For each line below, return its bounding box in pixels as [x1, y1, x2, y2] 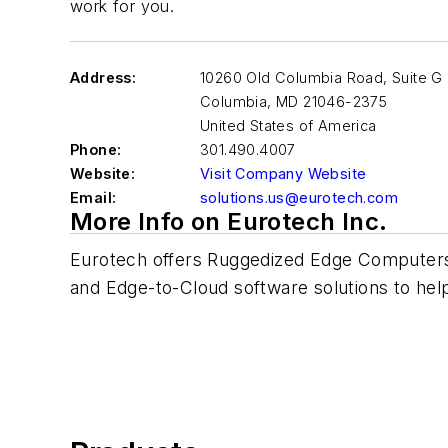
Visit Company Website [200, 165, 367, 182]
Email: [70, 189, 117, 206]
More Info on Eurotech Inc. [70, 207, 388, 236]
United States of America [200, 117, 377, 134]
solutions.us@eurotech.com [200, 189, 398, 206]
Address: [70, 69, 137, 86]
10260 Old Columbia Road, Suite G [200, 69, 443, 86]
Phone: [70, 141, 122, 158]
